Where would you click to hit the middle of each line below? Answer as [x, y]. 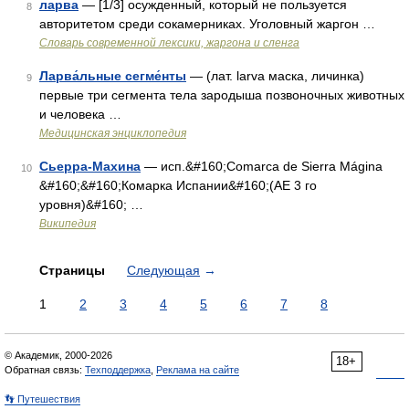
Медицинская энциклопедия [113, 133]
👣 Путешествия [42, 399]
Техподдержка [118, 370]
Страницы [74, 270]
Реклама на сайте [198, 370]
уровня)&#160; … [91, 204]
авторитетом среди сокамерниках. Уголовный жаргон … [207, 24]
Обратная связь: [45, 370]
